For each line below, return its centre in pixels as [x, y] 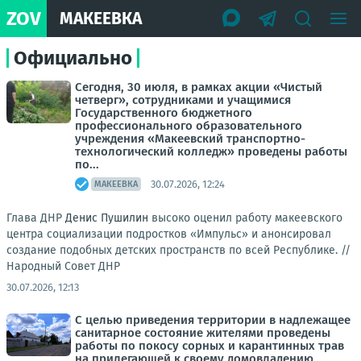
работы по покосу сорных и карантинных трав [210, 346]
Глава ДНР [36, 218]
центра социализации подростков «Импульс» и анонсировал [169, 234]
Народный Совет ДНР [63, 266]
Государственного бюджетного [164, 113]
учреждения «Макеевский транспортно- [190, 139]
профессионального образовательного [189, 126]
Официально [73, 58]
